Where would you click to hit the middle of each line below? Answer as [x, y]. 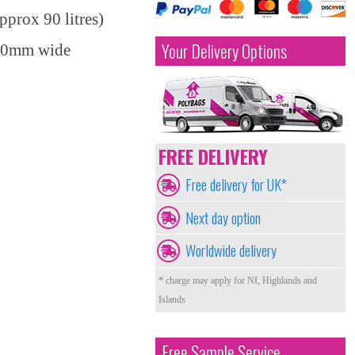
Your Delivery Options [224, 51]
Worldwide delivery [231, 250]
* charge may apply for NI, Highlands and [238, 280]
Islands [172, 299]
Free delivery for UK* [236, 184]
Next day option [223, 217]
